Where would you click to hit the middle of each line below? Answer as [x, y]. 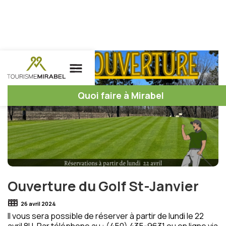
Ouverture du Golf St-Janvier [103, 186]
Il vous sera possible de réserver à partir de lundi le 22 [106, 216]
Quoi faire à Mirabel [121, 95]
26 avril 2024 [38, 204]
